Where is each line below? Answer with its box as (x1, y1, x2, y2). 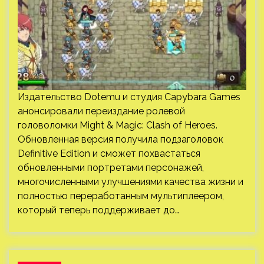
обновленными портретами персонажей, (18, 162, 204, 173)
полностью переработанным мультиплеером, (18, 190, 224, 202)
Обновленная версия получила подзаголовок (18, 134, 223, 145)
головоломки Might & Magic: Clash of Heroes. (18, 120, 217, 131)
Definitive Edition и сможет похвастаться (18, 148, 200, 159)
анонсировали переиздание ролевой (18, 105, 185, 117)
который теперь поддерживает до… (18, 204, 179, 216)
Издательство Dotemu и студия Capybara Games (18, 91, 240, 103)
